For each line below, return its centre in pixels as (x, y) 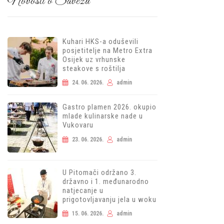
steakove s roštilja (94, 68)
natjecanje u (83, 190)
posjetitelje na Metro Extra (108, 50)
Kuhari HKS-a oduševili (101, 41)
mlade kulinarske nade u (103, 116)
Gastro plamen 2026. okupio (110, 107)
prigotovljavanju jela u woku (110, 199)
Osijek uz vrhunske (94, 59)
